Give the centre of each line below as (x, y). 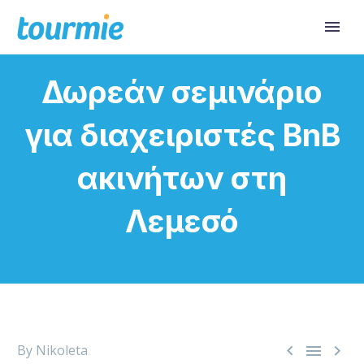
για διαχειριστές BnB (182, 135)
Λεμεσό (182, 221)
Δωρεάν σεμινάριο (182, 92)
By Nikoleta (52, 350)
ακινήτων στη (182, 178)
